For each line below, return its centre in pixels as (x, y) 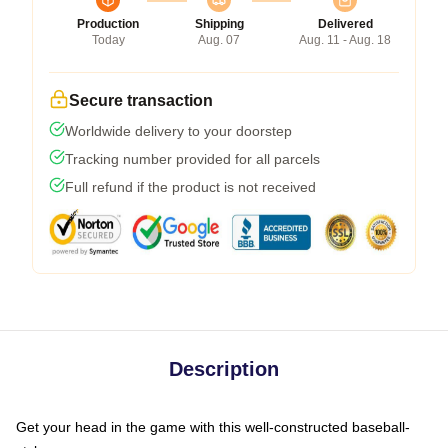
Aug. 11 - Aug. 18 (345, 39)
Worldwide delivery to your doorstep (178, 130)
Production (108, 23)
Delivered (345, 23)
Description (224, 368)
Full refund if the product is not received (190, 186)
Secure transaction (141, 100)
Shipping (219, 23)
